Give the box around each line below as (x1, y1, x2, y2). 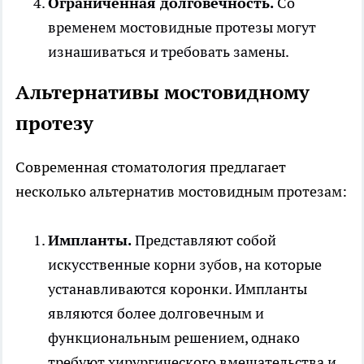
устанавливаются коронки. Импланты (48, 279, 307, 299)
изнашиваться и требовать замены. (48, 42, 289, 62)
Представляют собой (132, 231, 276, 250)
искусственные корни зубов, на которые (48, 255, 322, 275)
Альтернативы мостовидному (15, 80, 310, 106)
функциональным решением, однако (48, 328, 300, 348)
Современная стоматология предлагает (15, 158, 286, 177)
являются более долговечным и (48, 304, 264, 323)
